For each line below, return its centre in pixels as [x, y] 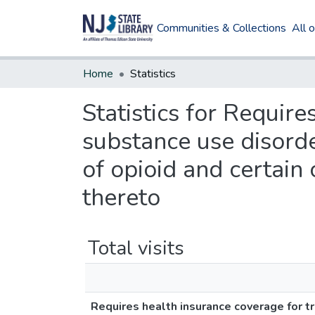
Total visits [136, 248]
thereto [121, 198]
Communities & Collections [222, 28]
